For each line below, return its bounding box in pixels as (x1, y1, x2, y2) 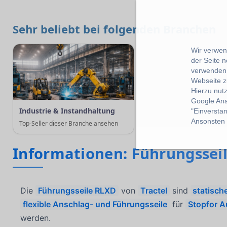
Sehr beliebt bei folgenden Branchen (13, 21, 216, 36)
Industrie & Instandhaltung (19, 106, 115, 116)
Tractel (140, 185, 167, 196)
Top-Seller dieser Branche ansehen (19, 119, 118, 128)
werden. (20, 213, 51, 223)
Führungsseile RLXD (38, 185, 117, 196)
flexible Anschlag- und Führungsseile (23, 199, 168, 210)
